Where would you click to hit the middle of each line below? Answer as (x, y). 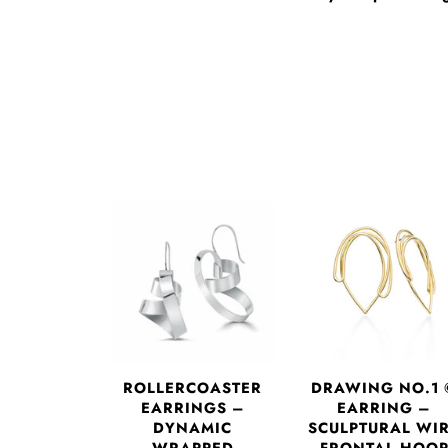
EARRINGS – (192, 408)
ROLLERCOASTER (193, 388)
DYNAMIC (193, 428)
